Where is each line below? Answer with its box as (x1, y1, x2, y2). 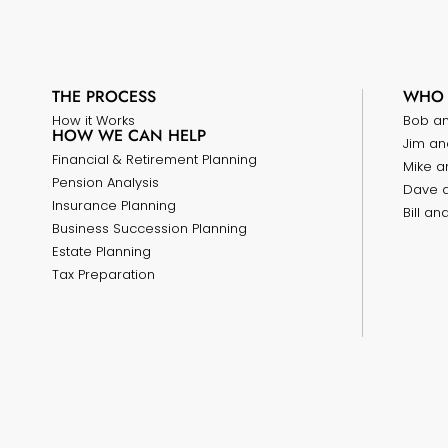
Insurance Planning (52, 196, 176, 215)
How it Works (52, 111, 135, 130)
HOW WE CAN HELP (52, 124, 206, 147)
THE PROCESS (52, 85, 156, 108)
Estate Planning (52, 242, 151, 261)
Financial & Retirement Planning (52, 150, 257, 169)
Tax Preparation (52, 265, 155, 284)
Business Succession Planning (52, 219, 247, 238)
